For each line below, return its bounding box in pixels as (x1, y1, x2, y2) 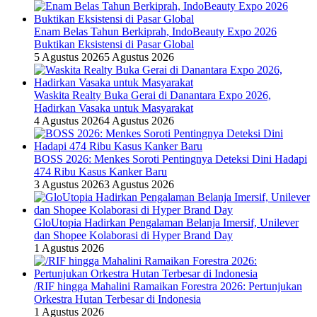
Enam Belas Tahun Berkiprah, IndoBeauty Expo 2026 (34, 25, 277, 38)
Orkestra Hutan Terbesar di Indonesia (34, 293, 201, 306)
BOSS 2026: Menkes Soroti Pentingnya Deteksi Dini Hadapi (34, 153, 307, 166)
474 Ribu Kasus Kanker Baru (34, 166, 167, 178)
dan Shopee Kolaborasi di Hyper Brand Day (34, 229, 233, 242)
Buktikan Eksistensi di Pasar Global (34, 38, 194, 51)
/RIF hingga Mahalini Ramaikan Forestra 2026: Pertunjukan (34, 280, 302, 293)
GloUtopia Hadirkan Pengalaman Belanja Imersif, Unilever (34, 217, 299, 229)
